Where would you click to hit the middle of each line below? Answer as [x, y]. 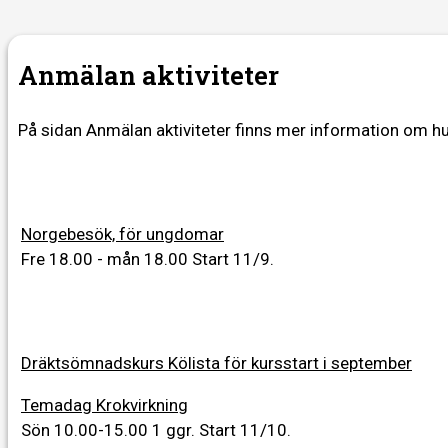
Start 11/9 [231, 258]
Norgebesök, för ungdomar [122, 233]
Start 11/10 [243, 429]
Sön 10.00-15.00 [86, 429]
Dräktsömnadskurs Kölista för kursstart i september [216, 362]
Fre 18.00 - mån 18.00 [106, 258]
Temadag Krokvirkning [104, 404]
